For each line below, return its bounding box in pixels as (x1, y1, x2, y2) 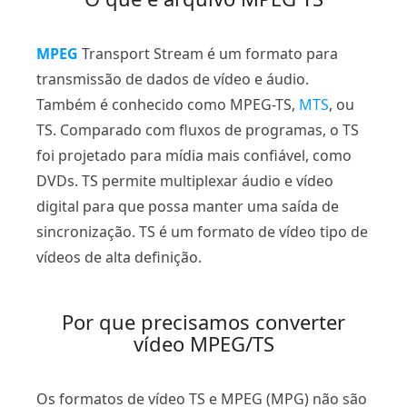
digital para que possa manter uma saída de (36, 195, 339, 216)
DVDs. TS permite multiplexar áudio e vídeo (36, 170, 333, 191)
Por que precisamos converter (62, 307, 345, 335)
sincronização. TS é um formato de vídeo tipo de (36, 221, 368, 242)
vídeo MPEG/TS (133, 329, 274, 357)
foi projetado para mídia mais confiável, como (36, 144, 352, 165)
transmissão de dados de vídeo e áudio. (36, 68, 309, 89)
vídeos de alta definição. (36, 246, 202, 267)
